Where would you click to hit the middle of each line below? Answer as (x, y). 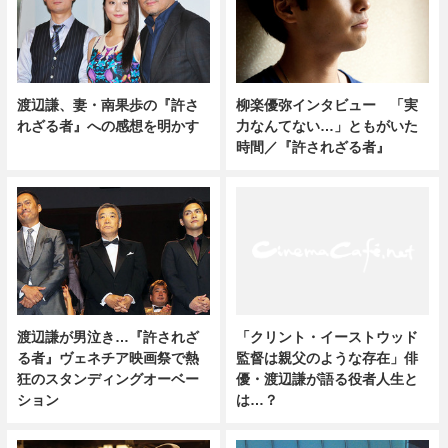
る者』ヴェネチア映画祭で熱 (107, 358)
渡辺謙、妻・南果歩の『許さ (107, 104)
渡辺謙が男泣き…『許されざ (107, 337)
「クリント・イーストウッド (327, 337)
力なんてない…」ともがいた (327, 125)
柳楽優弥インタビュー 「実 (327, 104)
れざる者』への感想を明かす (107, 125)
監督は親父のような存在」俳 (327, 358)
